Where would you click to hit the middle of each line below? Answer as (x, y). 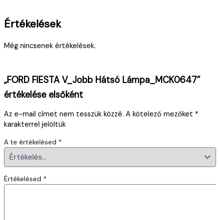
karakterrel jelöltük (35, 125)
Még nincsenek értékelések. (50, 46)
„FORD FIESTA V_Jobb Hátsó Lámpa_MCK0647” (102, 80)
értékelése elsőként (43, 95)
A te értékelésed (31, 142)
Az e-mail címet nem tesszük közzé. (64, 114)
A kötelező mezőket (160, 114)
